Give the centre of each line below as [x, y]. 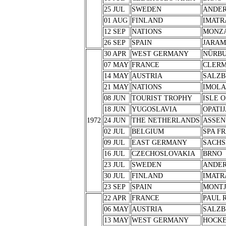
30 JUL [114, 176]
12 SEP [115, 32]
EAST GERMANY [159, 143]
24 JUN [115, 120]
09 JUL [114, 143]
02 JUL [114, 131]
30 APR [115, 54]
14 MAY [116, 76]
